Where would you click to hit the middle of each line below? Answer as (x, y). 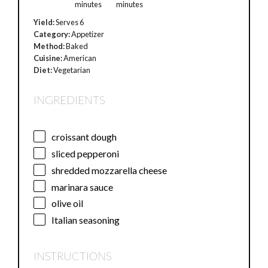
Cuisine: (48, 58)
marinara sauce (83, 187)
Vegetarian (72, 70)
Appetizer (88, 34)
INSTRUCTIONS (73, 256)
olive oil (68, 203)
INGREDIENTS (69, 100)
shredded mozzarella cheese (109, 170)
